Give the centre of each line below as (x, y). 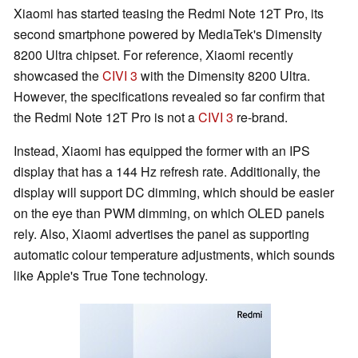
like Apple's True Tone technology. (111, 276)
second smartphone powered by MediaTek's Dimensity (168, 34)
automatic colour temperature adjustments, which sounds (174, 255)
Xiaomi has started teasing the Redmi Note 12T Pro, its (169, 14)
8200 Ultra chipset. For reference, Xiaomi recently (153, 55)
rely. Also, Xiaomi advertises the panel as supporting (161, 234)
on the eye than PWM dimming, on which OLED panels (169, 213)
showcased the (58, 76)
